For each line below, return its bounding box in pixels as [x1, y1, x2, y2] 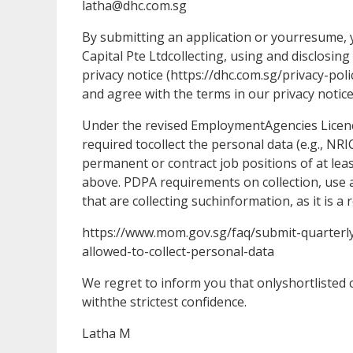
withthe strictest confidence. [82, 292, 247, 310]
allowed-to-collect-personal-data [82, 242, 274, 260]
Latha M [82, 324, 131, 342]
